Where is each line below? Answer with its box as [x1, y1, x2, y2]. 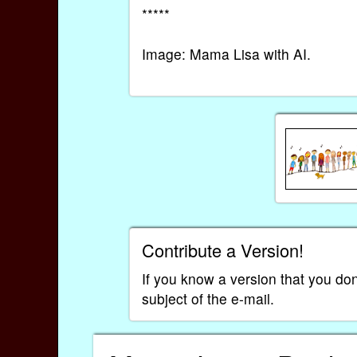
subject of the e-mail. [141, 288, 274, 308]
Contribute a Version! [141, 237, 304, 262]
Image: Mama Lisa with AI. [141, 44, 311, 65]
